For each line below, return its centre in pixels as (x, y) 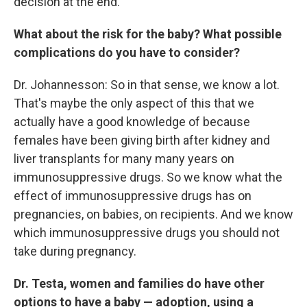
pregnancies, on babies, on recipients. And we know (153, 214)
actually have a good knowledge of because (132, 122)
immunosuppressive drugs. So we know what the (148, 177)
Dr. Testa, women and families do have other (139, 283)
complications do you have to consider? (127, 52)
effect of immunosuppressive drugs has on (133, 196)
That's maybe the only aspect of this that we (134, 103)
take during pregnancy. (75, 251)
